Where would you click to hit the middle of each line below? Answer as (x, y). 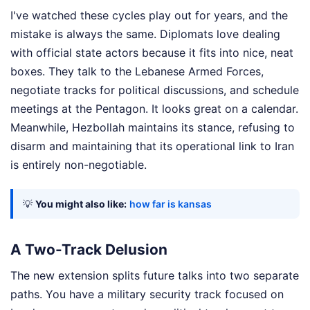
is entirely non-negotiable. (79, 165)
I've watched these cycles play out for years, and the (149, 15)
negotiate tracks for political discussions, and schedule (155, 90)
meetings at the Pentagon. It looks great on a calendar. (154, 109)
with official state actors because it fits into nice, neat (152, 53)
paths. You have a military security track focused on (147, 294)
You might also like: (81, 204)
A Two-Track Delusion (89, 250)
